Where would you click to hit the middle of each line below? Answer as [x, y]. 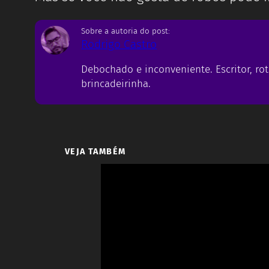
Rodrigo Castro [119, 44]
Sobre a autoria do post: [125, 31]
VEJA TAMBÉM [95, 152]
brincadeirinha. [116, 83]
